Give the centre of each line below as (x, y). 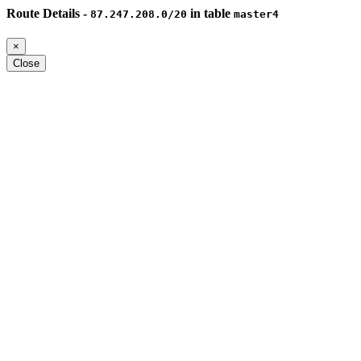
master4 (256, 14)
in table (210, 13)
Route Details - (48, 13)
